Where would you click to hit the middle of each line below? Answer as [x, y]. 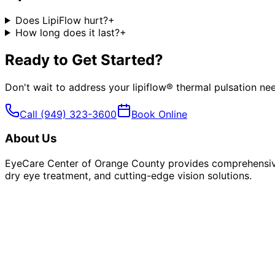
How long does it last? [67, 32]
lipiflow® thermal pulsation [195, 87]
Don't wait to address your [69, 87]
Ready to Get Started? [84, 60]
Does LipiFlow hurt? [61, 20]
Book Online [159, 114]
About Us [31, 139]
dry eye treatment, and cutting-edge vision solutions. [128, 175]
